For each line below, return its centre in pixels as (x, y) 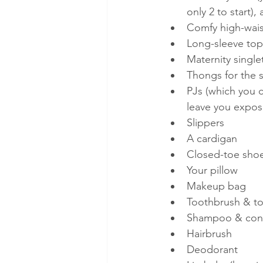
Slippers (207, 123)
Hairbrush (209, 234)
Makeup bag (216, 186)
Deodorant (214, 249)
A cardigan (212, 139)
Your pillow (212, 170)
